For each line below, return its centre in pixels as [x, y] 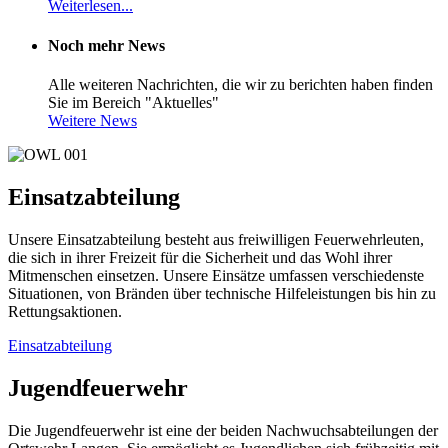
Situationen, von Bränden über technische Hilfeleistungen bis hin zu [222, 293]
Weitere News [92, 120]
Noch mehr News [106, 45]
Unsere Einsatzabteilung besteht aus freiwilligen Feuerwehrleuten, [216, 239]
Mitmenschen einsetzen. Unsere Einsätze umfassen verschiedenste [216, 275]
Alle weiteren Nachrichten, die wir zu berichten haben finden [240, 84]
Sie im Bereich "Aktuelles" [133, 102]
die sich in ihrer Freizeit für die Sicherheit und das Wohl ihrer [200, 257]
